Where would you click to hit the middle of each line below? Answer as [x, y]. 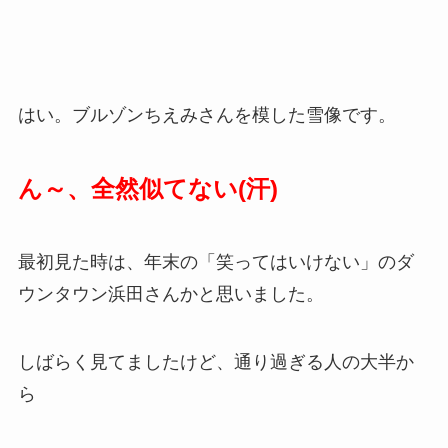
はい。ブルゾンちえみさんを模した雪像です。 [206, 115]
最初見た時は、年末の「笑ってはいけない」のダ [215, 262]
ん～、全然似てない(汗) [147, 189]
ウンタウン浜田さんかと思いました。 [170, 294]
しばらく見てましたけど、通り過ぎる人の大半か [215, 361]
